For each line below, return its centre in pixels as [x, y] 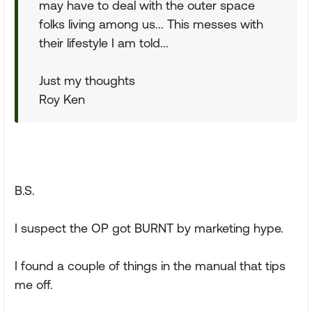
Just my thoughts [87, 80]
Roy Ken [62, 99]
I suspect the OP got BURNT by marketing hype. [149, 228]
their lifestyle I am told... [104, 42]
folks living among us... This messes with [151, 24]
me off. [34, 284]
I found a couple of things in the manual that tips [150, 265]
